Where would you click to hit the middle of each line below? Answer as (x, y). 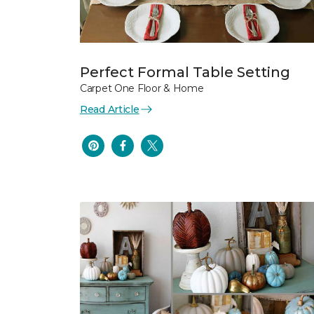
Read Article (110, 109)
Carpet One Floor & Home (142, 88)
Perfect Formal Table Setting (185, 72)
